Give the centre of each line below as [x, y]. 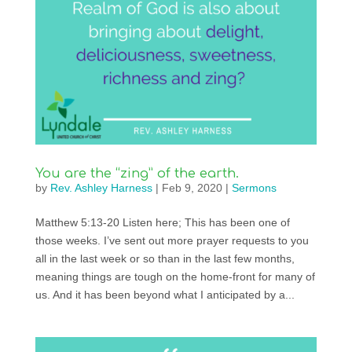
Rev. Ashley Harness [101, 188]
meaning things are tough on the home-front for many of [175, 277]
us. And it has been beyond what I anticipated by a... [165, 295]
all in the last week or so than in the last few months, [165, 259]
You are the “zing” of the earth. [137, 174]
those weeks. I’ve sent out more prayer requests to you [172, 241]
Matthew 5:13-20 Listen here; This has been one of [162, 223]
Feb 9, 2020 [192, 188]
